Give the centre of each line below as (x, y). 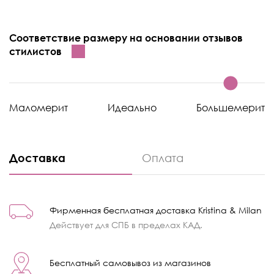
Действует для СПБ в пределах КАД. (126, 224)
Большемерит (231, 107)
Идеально (132, 107)
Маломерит (39, 107)
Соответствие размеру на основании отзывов (126, 38)
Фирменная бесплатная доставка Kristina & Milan (156, 210)
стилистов (35, 51)
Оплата (163, 157)
